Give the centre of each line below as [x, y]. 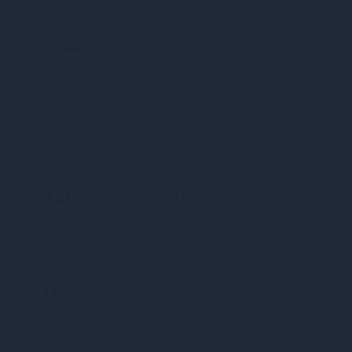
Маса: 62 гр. [112, 114]
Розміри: [73, 48]
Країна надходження [107, 234]
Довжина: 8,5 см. [126, 76]
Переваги [91, 293]
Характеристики [121, 195]
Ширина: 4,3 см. [124, 95]
